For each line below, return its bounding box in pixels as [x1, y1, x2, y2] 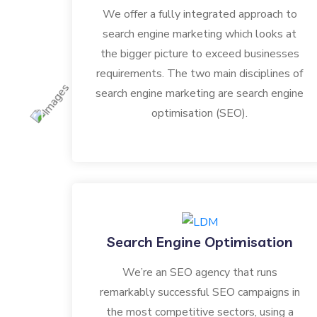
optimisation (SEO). [151, 105, 248, 122]
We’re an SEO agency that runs [122, 265, 277, 281]
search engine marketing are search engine [96, 86, 304, 102]
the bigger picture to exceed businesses [100, 46, 299, 62]
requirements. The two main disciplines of [96, 66, 303, 82]
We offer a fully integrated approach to [102, 6, 297, 23]
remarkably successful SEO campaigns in [99, 284, 300, 301]
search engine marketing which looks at [103, 26, 296, 42]
